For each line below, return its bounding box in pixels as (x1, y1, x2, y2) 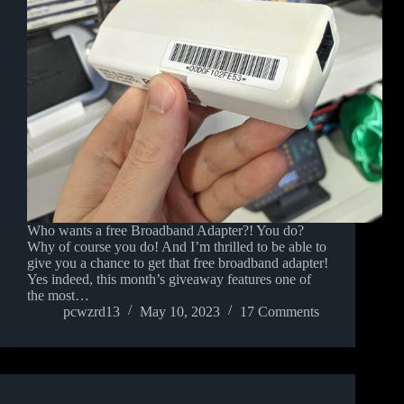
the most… (27, 288, 89, 304)
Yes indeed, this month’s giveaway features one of (27, 271, 311, 288)
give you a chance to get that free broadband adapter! (27, 255, 328, 271)
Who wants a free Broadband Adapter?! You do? (27, 223, 304, 239)
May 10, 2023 (140, 304, 220, 320)
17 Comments (240, 304, 319, 320)
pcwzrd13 (63, 304, 120, 320)
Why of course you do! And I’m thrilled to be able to (27, 239, 326, 255)
